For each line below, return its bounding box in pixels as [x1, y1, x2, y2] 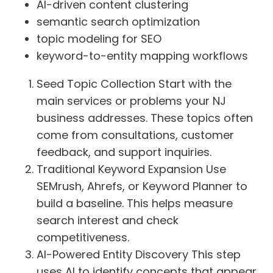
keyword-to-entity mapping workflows [37, 48, 248, 63]
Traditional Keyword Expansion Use [37, 161, 226, 177]
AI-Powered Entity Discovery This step [37, 246, 241, 262]
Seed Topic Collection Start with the [37, 76, 232, 91]
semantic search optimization [37, 13, 200, 29]
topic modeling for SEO [37, 30, 161, 46]
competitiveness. [37, 229, 129, 245]
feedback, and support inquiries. [37, 144, 211, 160]
